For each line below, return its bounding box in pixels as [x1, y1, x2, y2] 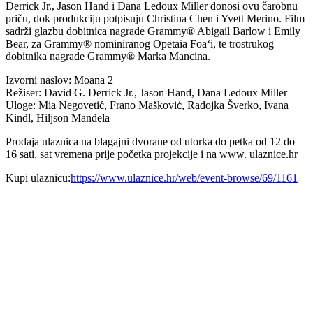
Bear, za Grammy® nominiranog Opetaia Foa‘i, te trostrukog [6, 37, 274, 50]
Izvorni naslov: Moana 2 [6, 73, 113, 86]
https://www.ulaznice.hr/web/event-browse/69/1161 [71, 171, 298, 184]
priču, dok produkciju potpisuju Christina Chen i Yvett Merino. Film [6, 12, 305, 24]
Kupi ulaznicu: [6, 171, 71, 184]
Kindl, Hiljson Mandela [6, 111, 110, 124]
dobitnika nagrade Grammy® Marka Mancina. [6, 50, 210, 62]
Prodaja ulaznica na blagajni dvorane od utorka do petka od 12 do [6, 135, 295, 147]
